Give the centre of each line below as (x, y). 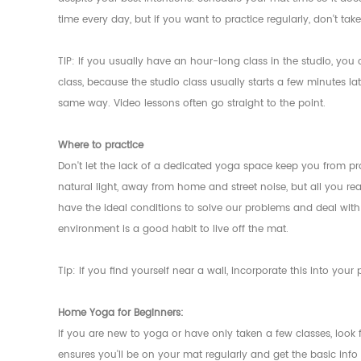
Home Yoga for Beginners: (121, 313)
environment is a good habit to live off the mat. (173, 230)
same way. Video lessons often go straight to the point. (192, 104)
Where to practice (101, 146)
